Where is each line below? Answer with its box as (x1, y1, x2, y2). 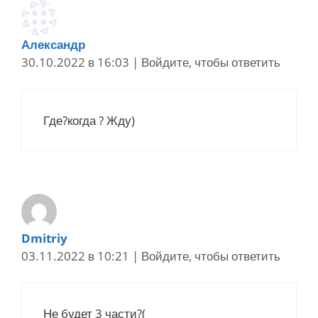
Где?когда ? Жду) (43, 111, 135, 128)
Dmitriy (21, 229, 67, 246)
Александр (21, 36, 85, 53)
